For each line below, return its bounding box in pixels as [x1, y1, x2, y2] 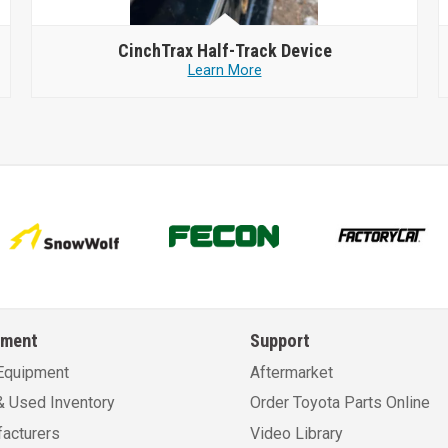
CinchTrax [117, 39, 197, 61]
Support [249, 329, 310, 351]
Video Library [249, 423, 343, 443]
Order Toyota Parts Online [249, 393, 430, 413]
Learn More [187, 61, 262, 79]
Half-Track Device [196, 39, 332, 61]
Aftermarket [249, 362, 333, 382]
